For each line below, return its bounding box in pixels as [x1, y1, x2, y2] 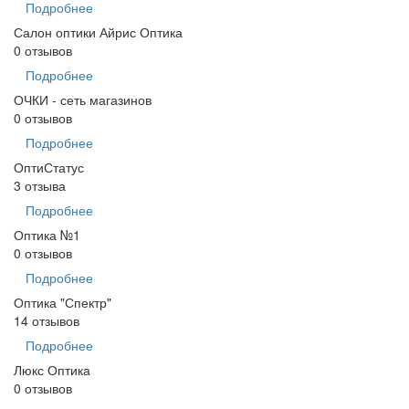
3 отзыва [14, 176, 66, 195]
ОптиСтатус [14, 158, 84, 177]
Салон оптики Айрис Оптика [14, 23, 183, 42]
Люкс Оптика [14, 361, 90, 380]
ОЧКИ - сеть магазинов [14, 90, 152, 110]
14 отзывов [14, 311, 79, 330]
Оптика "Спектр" [14, 293, 111, 312]
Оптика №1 [14, 225, 80, 245]
